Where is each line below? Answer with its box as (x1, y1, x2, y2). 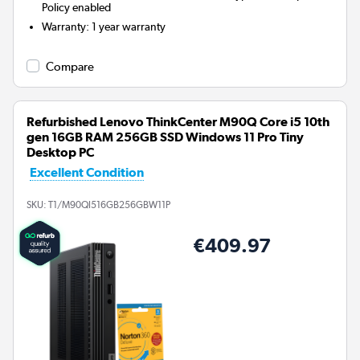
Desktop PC (27, 145, 94, 161)
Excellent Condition (30, 165, 144, 181)
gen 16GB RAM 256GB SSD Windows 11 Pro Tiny (27, 129, 304, 145)
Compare (46, 59, 94, 75)
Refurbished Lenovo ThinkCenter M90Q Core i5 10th (27, 114, 329, 130)
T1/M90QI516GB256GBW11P (48, 198, 170, 211)
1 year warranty (92, 20, 166, 34)
